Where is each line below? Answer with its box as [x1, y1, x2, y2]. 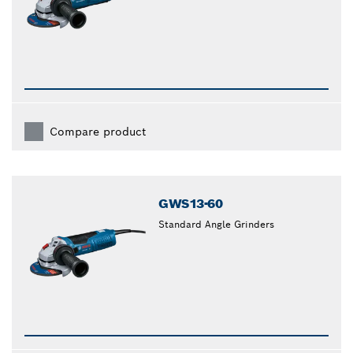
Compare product [50, 124, 146, 139]
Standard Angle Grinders [158, 218, 275, 231]
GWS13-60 [158, 195, 223, 213]
